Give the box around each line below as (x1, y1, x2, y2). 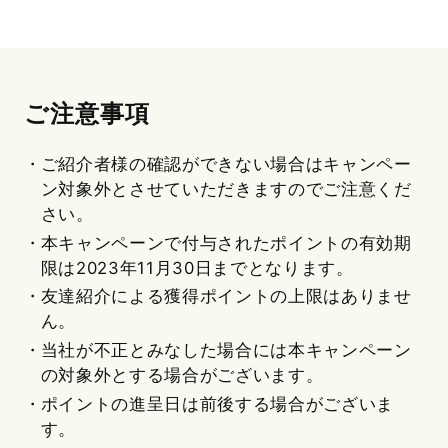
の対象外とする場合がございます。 (40, 365, 324, 386)
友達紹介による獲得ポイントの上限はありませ (40, 286, 412, 307)
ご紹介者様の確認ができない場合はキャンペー (40, 154, 412, 175)
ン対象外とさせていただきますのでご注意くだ (40, 179, 412, 200)
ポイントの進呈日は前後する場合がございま (40, 393, 394, 414)
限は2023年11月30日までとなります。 (40, 257, 354, 278)
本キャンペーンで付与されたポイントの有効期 (40, 232, 412, 253)
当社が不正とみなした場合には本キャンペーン (40, 340, 412, 361)
